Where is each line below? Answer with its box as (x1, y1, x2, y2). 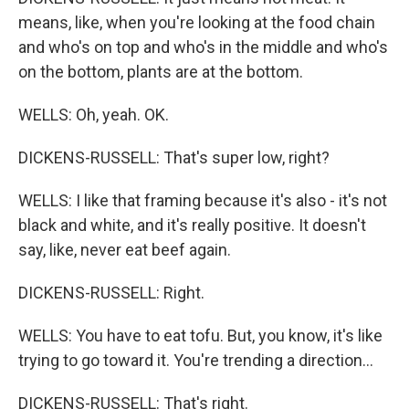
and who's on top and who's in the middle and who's (18, 37, 388, 57)
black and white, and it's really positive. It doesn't (18, 215, 366, 235)
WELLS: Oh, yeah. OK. (18, 105, 169, 124)
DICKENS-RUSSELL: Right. (18, 283, 204, 302)
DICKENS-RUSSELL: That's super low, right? (18, 148, 330, 167)
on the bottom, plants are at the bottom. (18, 62, 303, 81)
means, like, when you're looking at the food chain (18, 13, 375, 32)
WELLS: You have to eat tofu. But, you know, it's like (18, 326, 383, 345)
